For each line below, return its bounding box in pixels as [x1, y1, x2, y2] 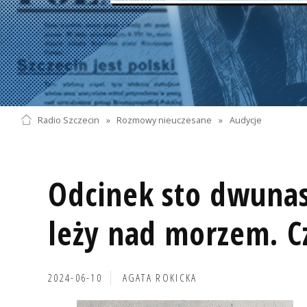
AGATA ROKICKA [122, 270, 197, 285]
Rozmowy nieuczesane [116, 114, 212, 126]
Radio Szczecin [37, 114, 99, 126]
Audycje [230, 114, 262, 126]
